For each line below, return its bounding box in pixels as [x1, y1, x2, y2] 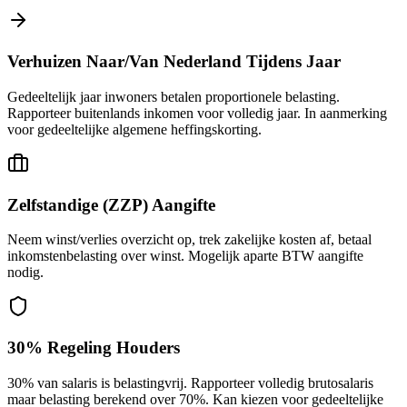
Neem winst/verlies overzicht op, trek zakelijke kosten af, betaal [7, 232, 372, 248]
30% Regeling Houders [7, 337, 180, 357]
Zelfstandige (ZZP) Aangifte [7, 194, 215, 214]
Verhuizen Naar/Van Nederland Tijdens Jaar [7, 52, 341, 72]
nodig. [7, 264, 44, 281]
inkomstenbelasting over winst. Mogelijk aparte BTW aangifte [7, 248, 363, 264]
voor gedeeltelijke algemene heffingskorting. [7, 121, 262, 137]
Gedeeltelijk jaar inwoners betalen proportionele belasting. [7, 88, 340, 104]
